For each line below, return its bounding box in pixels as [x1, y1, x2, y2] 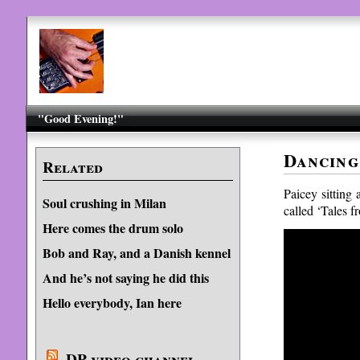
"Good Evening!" [38, 110, 125, 127]
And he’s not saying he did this [42, 268, 209, 287]
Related [42, 156, 103, 178]
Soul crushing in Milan [42, 194, 166, 212]
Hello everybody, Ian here [42, 293, 182, 312]
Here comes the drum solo [42, 219, 183, 237]
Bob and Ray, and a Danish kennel [42, 243, 231, 262]
